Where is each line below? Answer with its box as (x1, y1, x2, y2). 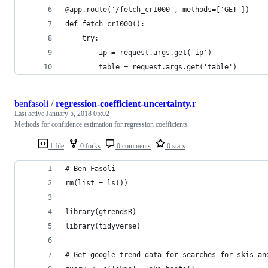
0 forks (78, 141, 100, 150)
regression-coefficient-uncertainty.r (56, 98, 196, 109)
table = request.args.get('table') (65, 62, 237, 71)
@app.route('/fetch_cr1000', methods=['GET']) (65, 5, 249, 14)
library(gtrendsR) (65, 207, 136, 216)
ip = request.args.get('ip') (65, 48, 212, 57)
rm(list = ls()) (65, 178, 128, 187)
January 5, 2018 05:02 (46, 109, 109, 118)
